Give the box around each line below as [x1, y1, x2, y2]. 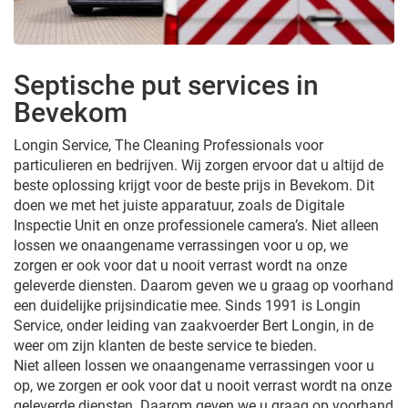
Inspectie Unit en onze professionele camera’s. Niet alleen [14, 216, 379, 234]
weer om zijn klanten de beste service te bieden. [14, 336, 317, 354]
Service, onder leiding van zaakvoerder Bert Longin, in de [14, 316, 373, 334]
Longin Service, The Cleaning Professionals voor [14, 136, 323, 154]
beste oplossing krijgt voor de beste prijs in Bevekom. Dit [14, 176, 374, 194]
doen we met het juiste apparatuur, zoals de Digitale [14, 196, 344, 214]
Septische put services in [14, 68, 319, 101]
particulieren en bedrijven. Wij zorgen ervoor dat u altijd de [14, 156, 383, 174]
